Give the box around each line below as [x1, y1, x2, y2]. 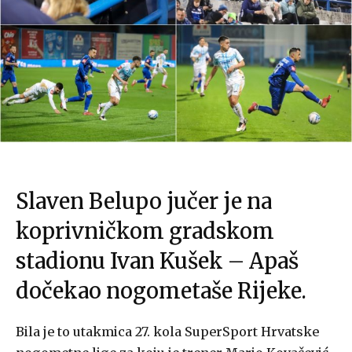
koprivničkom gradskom [16, 218, 274, 245]
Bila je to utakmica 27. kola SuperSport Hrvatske [16, 324, 319, 340]
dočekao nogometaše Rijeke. [16, 277, 306, 305]
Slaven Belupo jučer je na [16, 188, 272, 215]
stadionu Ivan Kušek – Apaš [16, 247, 299, 275]
